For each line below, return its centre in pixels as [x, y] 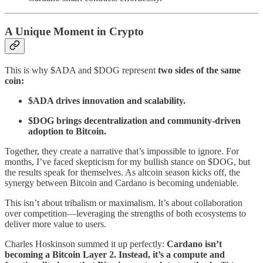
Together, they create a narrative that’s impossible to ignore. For [122, 151]
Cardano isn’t [194, 244]
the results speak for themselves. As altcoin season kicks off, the [122, 172]
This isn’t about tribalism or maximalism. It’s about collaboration [124, 203]
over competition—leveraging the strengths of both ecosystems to [125, 213]
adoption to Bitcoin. [67, 131]
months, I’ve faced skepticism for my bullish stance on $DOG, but [127, 161]
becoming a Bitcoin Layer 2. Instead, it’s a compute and [115, 254]
